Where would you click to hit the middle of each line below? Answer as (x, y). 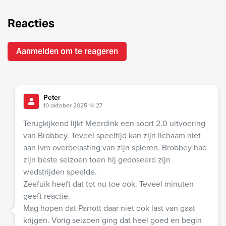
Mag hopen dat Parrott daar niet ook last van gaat (109, 208)
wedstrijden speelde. (60, 172)
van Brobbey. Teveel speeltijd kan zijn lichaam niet (112, 136)
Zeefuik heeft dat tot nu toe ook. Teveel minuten (108, 184)
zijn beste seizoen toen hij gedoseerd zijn (97, 160)
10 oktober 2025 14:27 (73, 106)
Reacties (31, 23)
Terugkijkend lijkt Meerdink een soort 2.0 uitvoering (114, 124)
